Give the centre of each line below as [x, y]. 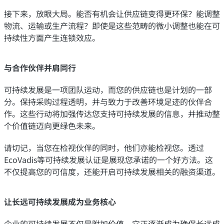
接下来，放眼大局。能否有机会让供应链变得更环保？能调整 [112, 13]
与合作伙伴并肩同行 [40, 67]
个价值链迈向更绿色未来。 [52, 125]
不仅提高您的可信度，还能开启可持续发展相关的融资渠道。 [112, 171]
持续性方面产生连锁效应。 [52, 37]
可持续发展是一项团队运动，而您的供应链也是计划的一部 [108, 89]
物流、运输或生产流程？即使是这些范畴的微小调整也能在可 [112, 25]
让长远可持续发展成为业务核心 [60, 201]
